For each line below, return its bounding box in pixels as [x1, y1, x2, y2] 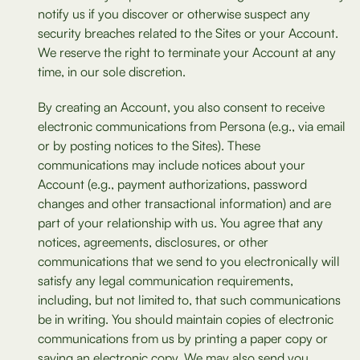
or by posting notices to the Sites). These [38, 137, 260, 153]
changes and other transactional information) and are [38, 195, 331, 211]
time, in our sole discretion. [38, 63, 186, 80]
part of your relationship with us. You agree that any [38, 215, 323, 231]
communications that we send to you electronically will [38, 253, 340, 269]
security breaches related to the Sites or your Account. [38, 25, 338, 41]
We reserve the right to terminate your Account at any [38, 44, 336, 60]
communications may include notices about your [38, 157, 305, 173]
